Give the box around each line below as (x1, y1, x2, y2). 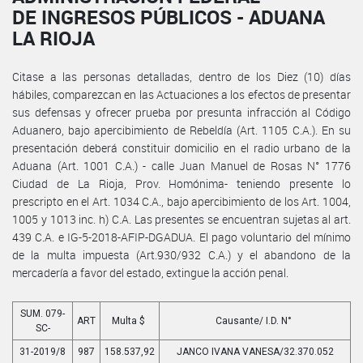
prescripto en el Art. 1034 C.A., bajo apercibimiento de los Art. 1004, (12, 193, 351, 209)
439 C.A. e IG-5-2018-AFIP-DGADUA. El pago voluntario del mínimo (12, 228, 351, 245)
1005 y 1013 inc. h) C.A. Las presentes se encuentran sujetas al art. (12, 211, 351, 227)
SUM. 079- (20, 307, 65, 319)
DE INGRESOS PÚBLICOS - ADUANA (12, 3, 325, 30)
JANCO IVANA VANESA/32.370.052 (176, 345, 334, 357)
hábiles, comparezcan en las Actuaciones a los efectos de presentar (12, 86, 351, 102)
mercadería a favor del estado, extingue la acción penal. (12, 264, 288, 280)
